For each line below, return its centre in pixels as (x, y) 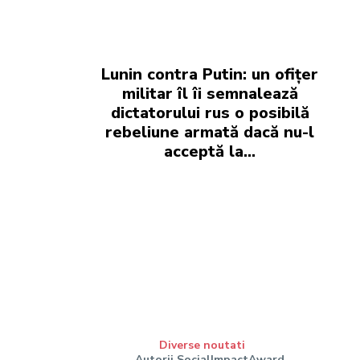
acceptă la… (210, 151)
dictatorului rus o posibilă (210, 113)
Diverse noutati (202, 346)
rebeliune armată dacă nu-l (210, 132)
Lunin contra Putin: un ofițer (210, 74)
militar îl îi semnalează (210, 94)
